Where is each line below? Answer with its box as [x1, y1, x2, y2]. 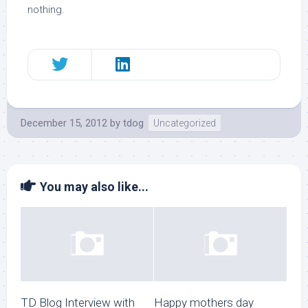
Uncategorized [153, 118, 216, 129]
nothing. [27, 3, 65, 16]
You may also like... [40, 179, 148, 194]
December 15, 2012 [21, 117, 107, 129]
